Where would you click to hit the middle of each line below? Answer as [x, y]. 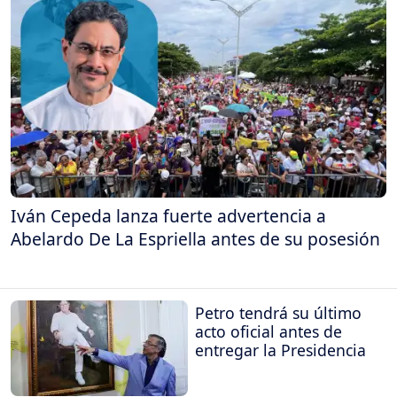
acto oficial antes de [269, 331]
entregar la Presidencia [280, 350]
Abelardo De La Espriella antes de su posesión [195, 239]
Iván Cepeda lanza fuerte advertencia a [168, 216]
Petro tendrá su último [278, 312]
